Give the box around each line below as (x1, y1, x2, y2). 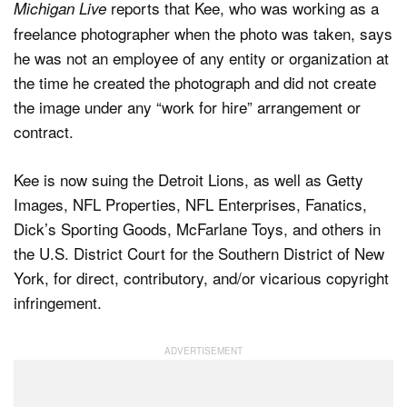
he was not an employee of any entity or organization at (14, 46, 389, 70)
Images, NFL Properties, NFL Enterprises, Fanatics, (14, 192, 367, 215)
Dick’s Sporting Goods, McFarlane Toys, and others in (14, 216, 381, 240)
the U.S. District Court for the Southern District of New (14, 241, 384, 264)
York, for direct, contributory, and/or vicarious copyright (14, 265, 389, 289)
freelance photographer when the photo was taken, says (14, 22, 392, 45)
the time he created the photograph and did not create (14, 71, 376, 94)
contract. (14, 120, 74, 144)
